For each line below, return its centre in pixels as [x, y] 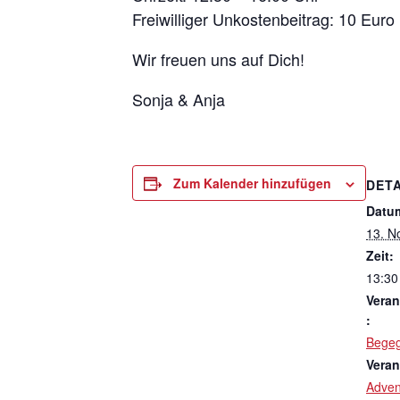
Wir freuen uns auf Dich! [218, 59]
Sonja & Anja [179, 99]
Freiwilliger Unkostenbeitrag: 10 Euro [263, 19]
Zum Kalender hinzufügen [252, 183]
